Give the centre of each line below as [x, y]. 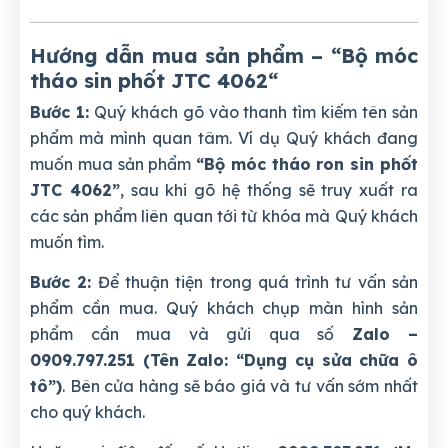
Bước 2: [61, 282]
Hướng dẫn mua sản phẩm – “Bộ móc [224, 56]
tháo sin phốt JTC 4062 [149, 81]
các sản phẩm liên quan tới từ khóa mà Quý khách [224, 216]
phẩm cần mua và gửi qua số [191, 334]
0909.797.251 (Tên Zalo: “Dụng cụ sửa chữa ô [224, 360]
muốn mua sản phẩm [113, 164]
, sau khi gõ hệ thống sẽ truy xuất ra [269, 190]
